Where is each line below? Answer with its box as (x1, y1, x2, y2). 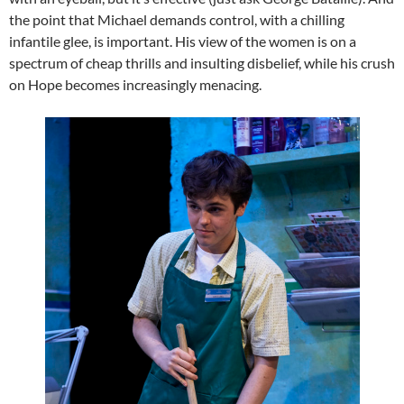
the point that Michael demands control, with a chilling (9, 11, 344, 29)
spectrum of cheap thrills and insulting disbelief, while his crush (9, 54, 395, 72)
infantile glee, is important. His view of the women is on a (9, 32, 356, 50)
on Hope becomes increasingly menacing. (9, 76, 262, 94)
